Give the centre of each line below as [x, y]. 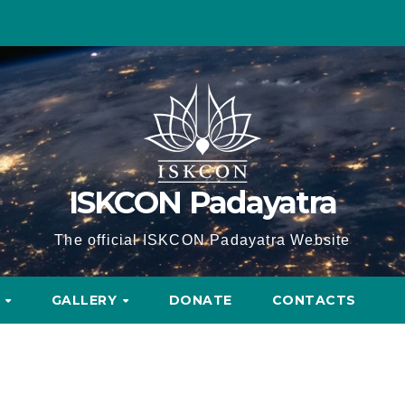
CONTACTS [314, 300]
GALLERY [86, 300]
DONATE [200, 300]
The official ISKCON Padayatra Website [202, 240]
